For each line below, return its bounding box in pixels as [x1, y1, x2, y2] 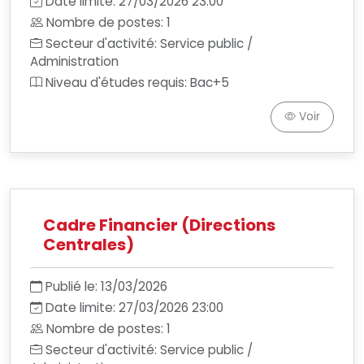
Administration [30, 53, 119, 70]
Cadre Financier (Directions [43, 214, 275, 236]
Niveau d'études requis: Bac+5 [45, 74, 229, 91]
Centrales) [43, 233, 134, 256]
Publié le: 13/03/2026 [45, 278, 167, 295]
